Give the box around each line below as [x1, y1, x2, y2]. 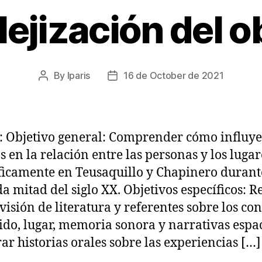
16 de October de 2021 [123, 70, 224, 81]
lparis [67, 70, 91, 81]
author [42, 85, 70, 96]
